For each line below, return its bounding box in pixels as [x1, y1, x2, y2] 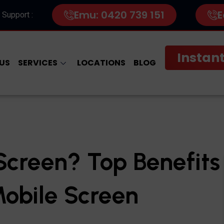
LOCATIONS [76, 57, 125, 69]
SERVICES [17, 57, 57, 69]
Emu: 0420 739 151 [74, 8, 165, 22]
